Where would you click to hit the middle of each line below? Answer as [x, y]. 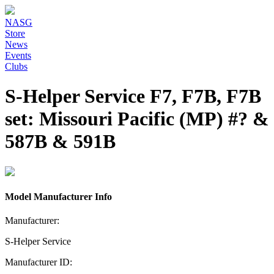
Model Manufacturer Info [58, 197]
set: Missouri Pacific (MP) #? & [137, 119]
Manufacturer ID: [39, 262]
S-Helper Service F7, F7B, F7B [133, 96]
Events [18, 55]
